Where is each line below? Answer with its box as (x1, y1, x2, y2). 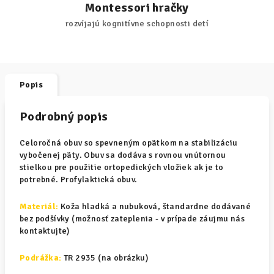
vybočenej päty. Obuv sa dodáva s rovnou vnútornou (20, 150, 226, 160)
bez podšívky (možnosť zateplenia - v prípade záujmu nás (20, 213, 245, 224)
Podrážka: (20, 253, 62, 263)
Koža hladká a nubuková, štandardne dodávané (58, 201, 251, 212)
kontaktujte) (20, 226, 70, 236)
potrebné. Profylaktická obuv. (20, 174, 138, 185)
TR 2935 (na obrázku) (61, 253, 150, 263)
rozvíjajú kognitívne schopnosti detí (65, 18, 209, 29)
